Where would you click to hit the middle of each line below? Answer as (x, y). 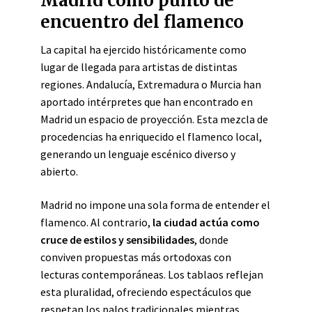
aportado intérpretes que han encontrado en (147, 102)
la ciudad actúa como (206, 222)
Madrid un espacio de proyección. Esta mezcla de (154, 119)
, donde (211, 240)
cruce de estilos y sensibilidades (117, 240)
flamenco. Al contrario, (96, 222)
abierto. (59, 171)
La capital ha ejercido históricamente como (143, 49)
